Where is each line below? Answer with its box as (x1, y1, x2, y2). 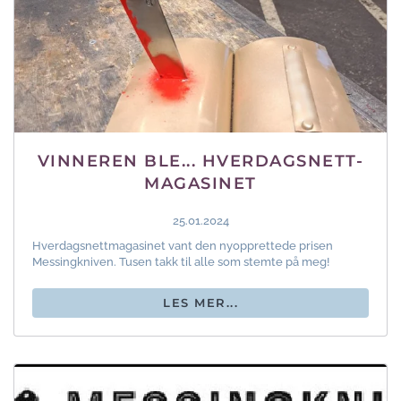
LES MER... (163, 295, 238, 311)
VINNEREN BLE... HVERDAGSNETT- (37, 151, 364, 172)
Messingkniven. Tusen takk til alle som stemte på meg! (32, 255, 329, 269)
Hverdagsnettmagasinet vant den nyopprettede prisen (32, 239, 333, 253)
